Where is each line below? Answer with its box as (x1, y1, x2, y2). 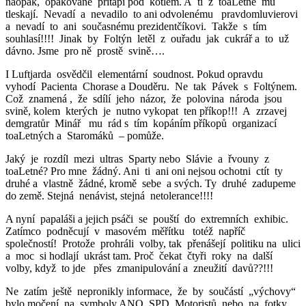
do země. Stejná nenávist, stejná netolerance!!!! (5, 189, 213, 201)
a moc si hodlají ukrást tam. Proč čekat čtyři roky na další (5, 249, 275, 262)
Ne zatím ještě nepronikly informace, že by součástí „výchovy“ (5, 285, 298, 297)
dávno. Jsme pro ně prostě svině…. (5, 44, 165, 57)
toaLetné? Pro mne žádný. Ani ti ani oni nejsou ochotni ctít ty (5, 165, 286, 177)
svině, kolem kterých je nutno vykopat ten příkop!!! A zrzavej (5, 105, 290, 117)
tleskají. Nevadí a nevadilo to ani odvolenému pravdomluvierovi (5, 8, 298, 20)
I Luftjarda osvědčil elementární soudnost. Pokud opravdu (5, 68, 266, 80)
